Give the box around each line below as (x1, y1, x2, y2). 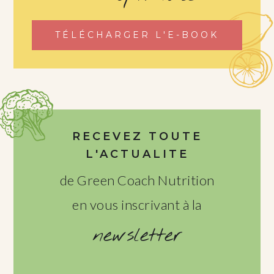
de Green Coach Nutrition (59, 171, 215, 188)
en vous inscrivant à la (72, 196, 202, 213)
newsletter (92, 222, 182, 249)
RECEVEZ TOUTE (72, 129, 202, 143)
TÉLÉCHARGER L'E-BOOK (55, 29, 219, 41)
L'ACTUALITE (85, 147, 189, 161)
